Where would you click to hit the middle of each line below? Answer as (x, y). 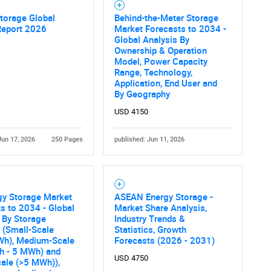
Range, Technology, (153, 72)
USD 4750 (131, 258)
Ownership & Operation (160, 51)
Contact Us (243, 29)
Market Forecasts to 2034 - (170, 29)
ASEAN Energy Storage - (163, 197)
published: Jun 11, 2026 (149, 140)
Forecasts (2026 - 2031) (164, 240)
